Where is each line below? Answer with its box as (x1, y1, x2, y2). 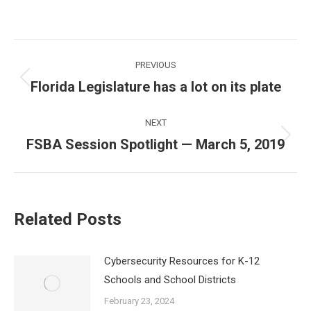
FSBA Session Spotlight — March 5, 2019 (26, 136, 285, 153)
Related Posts (14, 210, 121, 229)
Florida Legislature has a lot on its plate (30, 78, 281, 95)
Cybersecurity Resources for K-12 (104, 255, 260, 267)
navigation (13, 70, 126, 98)
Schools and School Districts (104, 274, 236, 286)
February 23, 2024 (104, 296, 174, 306)
